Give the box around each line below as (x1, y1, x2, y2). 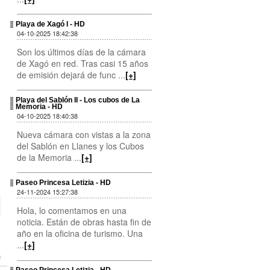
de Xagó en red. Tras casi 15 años (16, 57, 148, 69)
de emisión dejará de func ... (16, 68, 125, 81)
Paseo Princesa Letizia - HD (16, 179, 111, 187)
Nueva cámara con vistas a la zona (16, 128, 151, 140)
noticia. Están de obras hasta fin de (16, 216, 151, 228)
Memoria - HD (16, 103, 63, 111)
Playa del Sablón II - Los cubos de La (16, 96, 140, 104)
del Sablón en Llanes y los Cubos (16, 139, 144, 152)
